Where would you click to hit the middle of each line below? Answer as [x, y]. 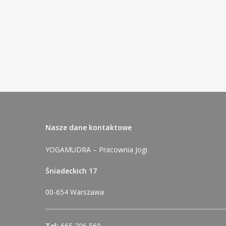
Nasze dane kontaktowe [89, 127]
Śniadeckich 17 [71, 171]
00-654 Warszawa [75, 192]
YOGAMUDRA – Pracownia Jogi [96, 150]
